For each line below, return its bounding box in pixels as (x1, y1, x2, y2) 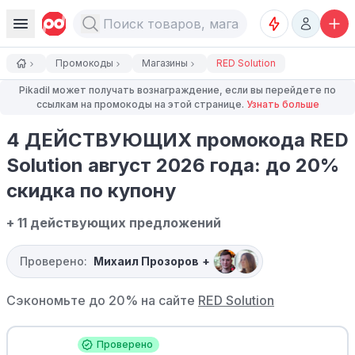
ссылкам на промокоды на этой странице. (36, 98, 246, 110)
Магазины (142, 57, 188, 69)
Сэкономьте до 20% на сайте (6, 292, 198, 308)
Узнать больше (246, 98, 319, 110)
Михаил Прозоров (94, 254, 199, 268)
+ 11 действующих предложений (6, 215, 221, 231)
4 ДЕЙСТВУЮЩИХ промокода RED (6, 128, 349, 151)
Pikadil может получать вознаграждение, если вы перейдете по (19, 84, 336, 96)
